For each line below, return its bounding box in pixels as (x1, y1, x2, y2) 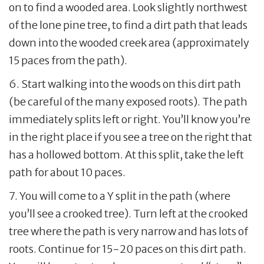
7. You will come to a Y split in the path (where (9, 189, 230, 203)
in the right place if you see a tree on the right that (9, 130, 252, 144)
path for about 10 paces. (9, 165, 126, 179)
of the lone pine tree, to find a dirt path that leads (9, 18, 247, 32)
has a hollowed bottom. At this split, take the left (9, 147, 244, 161)
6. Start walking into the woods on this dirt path (9, 77, 241, 91)
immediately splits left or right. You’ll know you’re (9, 112, 250, 126)
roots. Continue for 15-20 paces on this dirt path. (9, 242, 246, 256)
